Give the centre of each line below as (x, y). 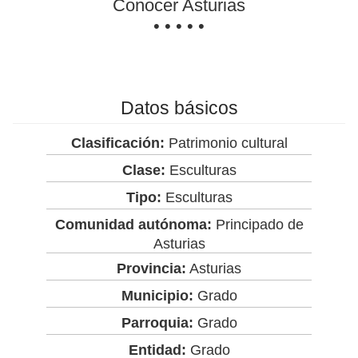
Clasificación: (117, 143)
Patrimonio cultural (226, 143)
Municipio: (157, 295)
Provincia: (151, 268)
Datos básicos (179, 107)
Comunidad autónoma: (133, 224)
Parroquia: (157, 322)
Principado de (257, 224)
